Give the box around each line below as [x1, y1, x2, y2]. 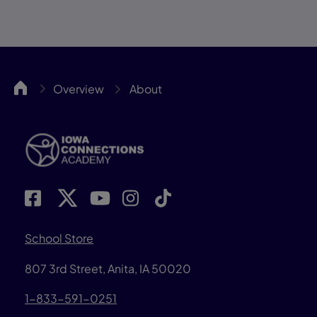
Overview [53, 81, 104, 96]
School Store [25, 231, 93, 246]
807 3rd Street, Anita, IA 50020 [25, 260, 191, 276]
